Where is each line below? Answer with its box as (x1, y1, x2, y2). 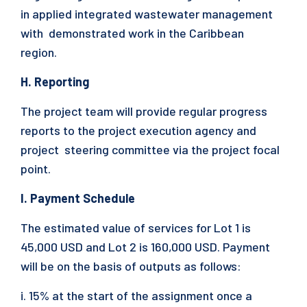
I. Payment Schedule (21, 191, 138, 206)
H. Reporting (21, 74, 92, 89)
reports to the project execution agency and (21, 123, 256, 138)
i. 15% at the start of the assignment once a (21, 288, 252, 303)
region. (21, 45, 62, 60)
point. (21, 161, 53, 176)
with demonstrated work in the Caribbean (21, 25, 244, 40)
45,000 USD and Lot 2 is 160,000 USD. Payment (21, 239, 270, 254)
